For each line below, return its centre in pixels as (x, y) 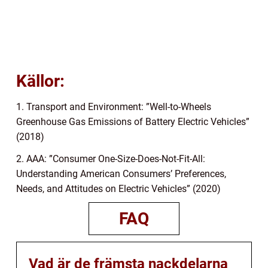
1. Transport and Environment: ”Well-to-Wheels (114, 107)
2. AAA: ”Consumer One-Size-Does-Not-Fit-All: (111, 159)
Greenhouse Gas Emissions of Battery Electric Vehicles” (133, 122)
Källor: (40, 81)
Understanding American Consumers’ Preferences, (121, 174)
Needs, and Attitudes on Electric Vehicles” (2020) (118, 189)
